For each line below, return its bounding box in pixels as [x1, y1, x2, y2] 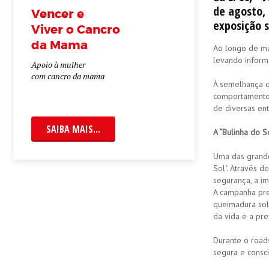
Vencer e [31, 6, 84, 22]
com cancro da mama [31, 70, 104, 82]
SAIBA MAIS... [46, 122, 100, 136]
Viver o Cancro [31, 22, 120, 37]
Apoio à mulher [31, 59, 87, 70]
